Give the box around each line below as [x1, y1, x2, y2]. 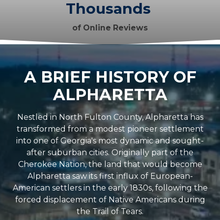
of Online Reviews [72, 23, 148, 33]
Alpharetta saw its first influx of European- [27, 171, 193, 181]
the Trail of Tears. [77, 206, 143, 216]
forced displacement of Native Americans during [15, 194, 205, 204]
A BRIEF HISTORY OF [24, 67, 196, 86]
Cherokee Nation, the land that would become [18, 159, 202, 169]
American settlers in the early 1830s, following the [12, 183, 208, 192]
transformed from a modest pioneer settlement [16, 124, 204, 134]
